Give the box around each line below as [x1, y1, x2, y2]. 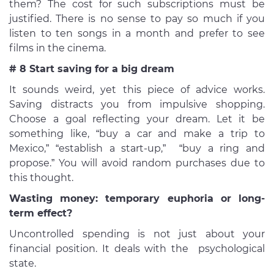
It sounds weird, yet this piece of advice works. [9, 84, 265, 96]
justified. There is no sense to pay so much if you [9, 13, 265, 25]
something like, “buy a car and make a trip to [9, 128, 265, 140]
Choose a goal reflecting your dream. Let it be [9, 113, 265, 125]
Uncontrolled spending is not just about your [9, 228, 265, 240]
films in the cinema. [9, 42, 106, 54]
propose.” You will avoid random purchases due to [9, 157, 265, 169]
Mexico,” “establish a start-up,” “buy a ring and [9, 143, 265, 155]
